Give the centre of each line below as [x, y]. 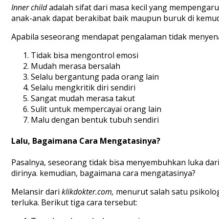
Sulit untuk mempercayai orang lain [96, 109]
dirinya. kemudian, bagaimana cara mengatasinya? [103, 173]
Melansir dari [36, 191]
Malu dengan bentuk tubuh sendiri [95, 120]
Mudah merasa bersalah [76, 66]
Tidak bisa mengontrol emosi [85, 55]
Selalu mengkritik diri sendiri [83, 87]
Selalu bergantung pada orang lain [95, 77]
